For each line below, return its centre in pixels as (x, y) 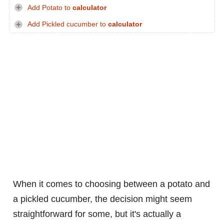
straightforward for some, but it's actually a (97, 214)
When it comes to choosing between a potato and (111, 184)
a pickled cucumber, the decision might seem (102, 199)
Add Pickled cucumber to (68, 24)
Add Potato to (50, 7)
